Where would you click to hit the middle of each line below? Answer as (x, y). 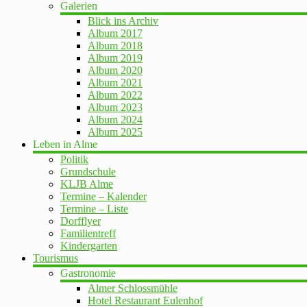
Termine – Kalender (103, 197)
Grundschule (88, 172)
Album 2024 (115, 120)
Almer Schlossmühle (133, 288)
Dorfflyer (81, 221)
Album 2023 (115, 108)
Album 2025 (115, 132)
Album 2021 (115, 83)
